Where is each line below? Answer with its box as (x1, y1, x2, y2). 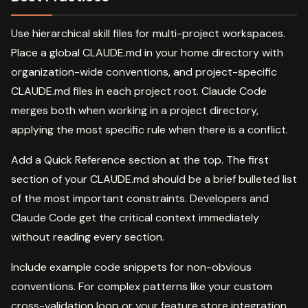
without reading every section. (11, 229, 164, 244)
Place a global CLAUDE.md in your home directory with (11, 45, 283, 60)
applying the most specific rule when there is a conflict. (11, 122, 288, 137)
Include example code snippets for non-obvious (11, 259, 252, 274)
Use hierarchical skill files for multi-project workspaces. (11, 25, 285, 41)
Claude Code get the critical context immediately (11, 210, 259, 225)
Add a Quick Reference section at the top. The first (11, 152, 269, 167)
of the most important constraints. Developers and (11, 190, 269, 206)
